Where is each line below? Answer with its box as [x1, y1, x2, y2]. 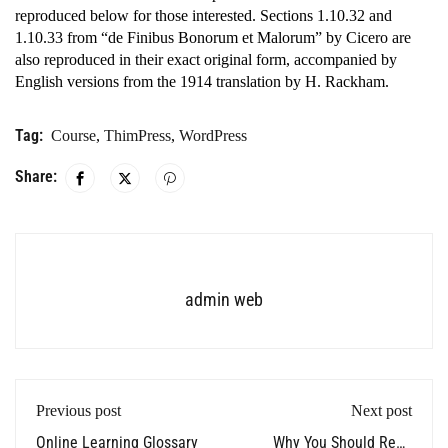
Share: [15, 166, 57, 186]
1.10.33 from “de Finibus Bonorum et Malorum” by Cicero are [15, 29, 411, 46]
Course [51, 127, 96, 144]
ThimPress [104, 127, 171, 144]
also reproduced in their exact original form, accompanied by [15, 51, 397, 68]
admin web [185, 289, 263, 310]
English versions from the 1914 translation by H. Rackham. [15, 73, 389, 90]
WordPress [179, 127, 247, 144]
